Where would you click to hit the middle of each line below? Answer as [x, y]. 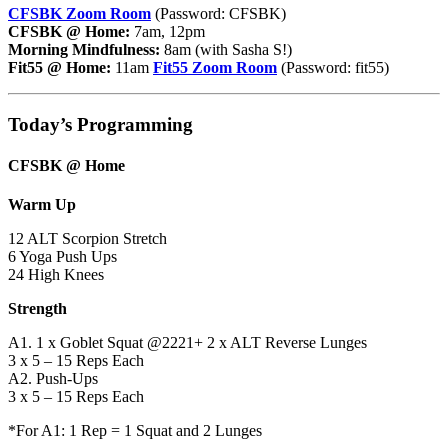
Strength [37, 309]
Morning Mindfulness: [84, 49]
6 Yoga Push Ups [62, 257]
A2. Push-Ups [53, 379]
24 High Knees [56, 275]
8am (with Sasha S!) [226, 49]
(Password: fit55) [333, 67]
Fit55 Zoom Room [215, 67]
